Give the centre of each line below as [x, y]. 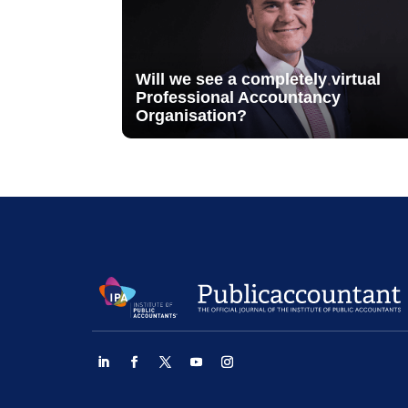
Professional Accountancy [239, 98]
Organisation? [192, 116]
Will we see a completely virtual [259, 80]
